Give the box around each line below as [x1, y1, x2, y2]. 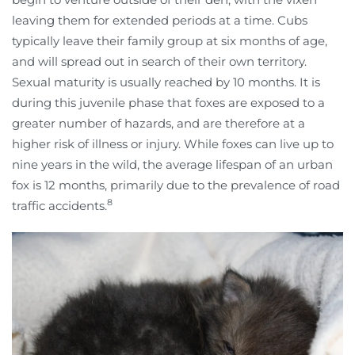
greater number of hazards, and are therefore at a [12, 115, 305, 131]
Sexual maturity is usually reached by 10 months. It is [12, 74, 320, 90]
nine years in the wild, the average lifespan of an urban [12, 156, 333, 172]
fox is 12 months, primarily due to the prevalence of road [12, 177, 340, 193]
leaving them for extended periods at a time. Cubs [12, 12, 307, 28]
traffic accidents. [12, 197, 107, 213]
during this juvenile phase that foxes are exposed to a [12, 94, 325, 110]
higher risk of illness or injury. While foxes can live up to [12, 136, 334, 151]
